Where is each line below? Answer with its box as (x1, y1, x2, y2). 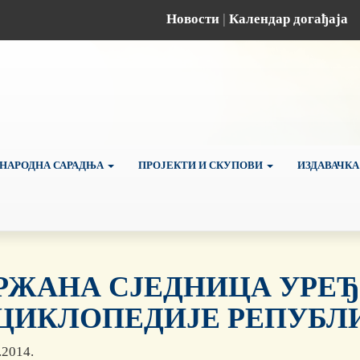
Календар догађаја (229, 10, 348, 27)
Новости (166, 10, 219, 27)
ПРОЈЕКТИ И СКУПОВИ (138, 158, 265, 171)
